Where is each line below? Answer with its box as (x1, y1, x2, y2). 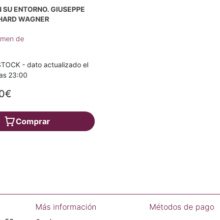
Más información (35, 202, 96, 212)
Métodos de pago (149, 202, 214, 212)
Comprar (15, 116, 50, 126)
